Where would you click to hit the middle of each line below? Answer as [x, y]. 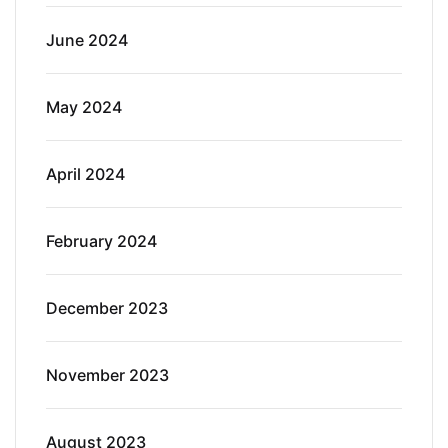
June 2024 [87, 39]
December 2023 [107, 307]
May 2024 [84, 106]
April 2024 [85, 173]
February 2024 [101, 240]
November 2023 [107, 374]
